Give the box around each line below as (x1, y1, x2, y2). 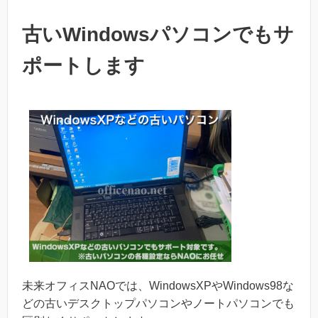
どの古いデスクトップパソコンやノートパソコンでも (22, 297, 295, 310)
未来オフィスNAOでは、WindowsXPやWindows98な (22, 280, 294, 292)
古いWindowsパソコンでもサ (22, 23, 294, 46)
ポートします (22, 55, 145, 77)
